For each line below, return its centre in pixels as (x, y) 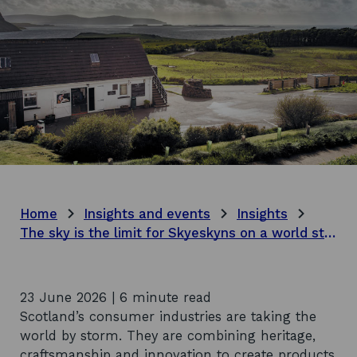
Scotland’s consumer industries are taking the (168, 316)
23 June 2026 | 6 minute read (116, 297)
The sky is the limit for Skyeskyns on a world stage (330, 233)
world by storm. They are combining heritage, (168, 335)
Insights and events (147, 214)
